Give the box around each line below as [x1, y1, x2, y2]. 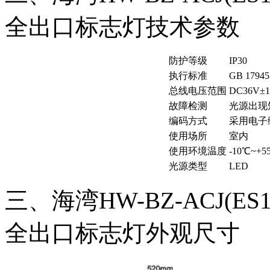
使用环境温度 [169, 145, 227, 156]
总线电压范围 [169, 85, 227, 96]
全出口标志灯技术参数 [5, 13, 240, 40]
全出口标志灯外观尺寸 [5, 219, 240, 246]
